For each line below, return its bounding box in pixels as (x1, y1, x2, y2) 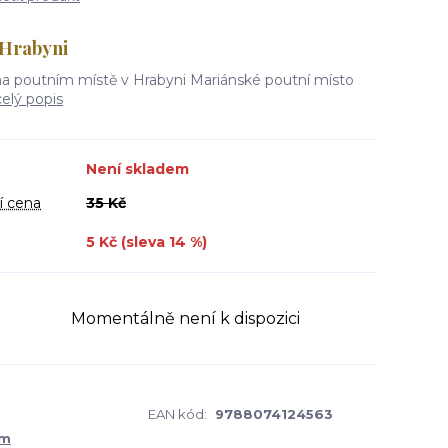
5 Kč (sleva (86, 233, 169, 251)
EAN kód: (148, 406, 207, 422)
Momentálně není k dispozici (71, 308, 300, 328)
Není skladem (86, 160, 189, 178)
